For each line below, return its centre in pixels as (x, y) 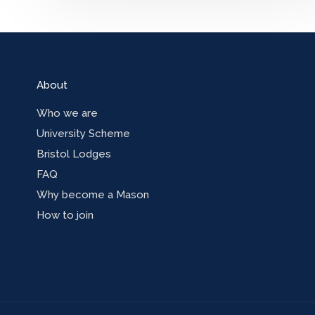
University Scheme (83, 134)
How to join (65, 216)
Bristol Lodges (74, 154)
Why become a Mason (93, 195)
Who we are (67, 114)
